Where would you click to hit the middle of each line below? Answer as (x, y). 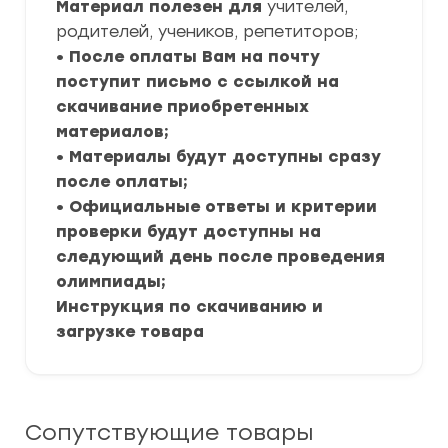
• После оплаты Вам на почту (188, 56)
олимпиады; (111, 281)
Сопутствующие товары (169, 432)
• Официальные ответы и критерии (216, 206)
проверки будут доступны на (188, 231)
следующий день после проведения (220, 256)
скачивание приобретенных (182, 106)
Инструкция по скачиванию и (189, 306)
